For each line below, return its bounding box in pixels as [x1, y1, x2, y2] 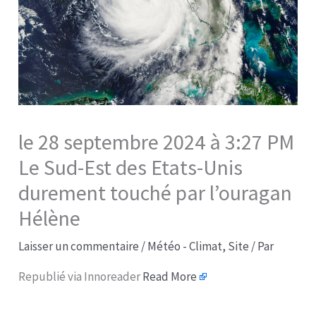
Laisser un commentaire [18, 238, 140, 254]
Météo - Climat [147, 238, 223, 254]
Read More [142, 268, 197, 284]
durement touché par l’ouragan [18, 178, 293, 206]
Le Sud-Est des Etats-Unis [18, 153, 243, 181]
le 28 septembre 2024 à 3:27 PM [18, 128, 295, 155]
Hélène [18, 204, 81, 231]
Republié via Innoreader [18, 268, 143, 284]
